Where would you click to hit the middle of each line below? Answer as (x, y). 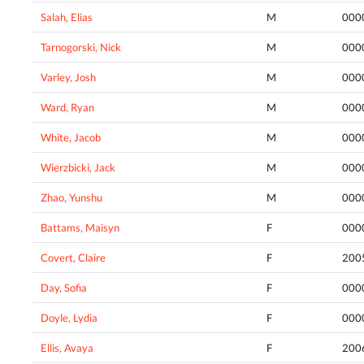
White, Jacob (71, 138)
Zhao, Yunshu (71, 198)
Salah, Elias (67, 17)
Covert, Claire (73, 258)
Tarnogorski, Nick (81, 48)
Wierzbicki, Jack (78, 168)
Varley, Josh (68, 78)
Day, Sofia (64, 288)
